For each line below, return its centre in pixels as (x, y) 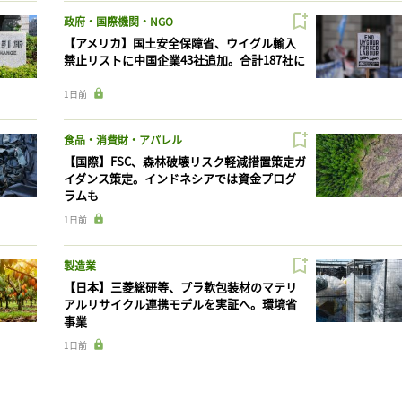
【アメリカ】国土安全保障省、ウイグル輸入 (179, 42)
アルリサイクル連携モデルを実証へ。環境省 (180, 303)
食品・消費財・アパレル (122, 139)
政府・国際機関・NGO (118, 21)
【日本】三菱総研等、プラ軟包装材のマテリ (180, 286)
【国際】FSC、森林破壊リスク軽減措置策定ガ (184, 161)
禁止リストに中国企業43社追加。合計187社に (184, 59)
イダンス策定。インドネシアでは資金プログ (179, 178)
